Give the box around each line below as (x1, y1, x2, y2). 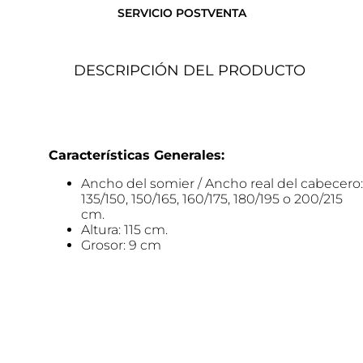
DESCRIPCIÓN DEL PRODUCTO (74, 62, 305, 80)
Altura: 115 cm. (80, 222, 168, 238)
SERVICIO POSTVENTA (117, 5, 246, 20)
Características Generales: (48, 147, 224, 164)
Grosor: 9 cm (80, 237, 161, 254)
